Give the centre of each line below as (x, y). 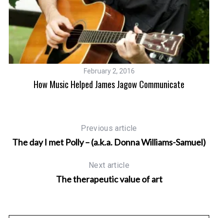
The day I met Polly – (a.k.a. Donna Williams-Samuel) (109, 142)
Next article (109, 165)
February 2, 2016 (109, 71)
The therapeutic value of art (109, 179)
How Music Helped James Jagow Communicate (109, 84)
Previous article (109, 128)
